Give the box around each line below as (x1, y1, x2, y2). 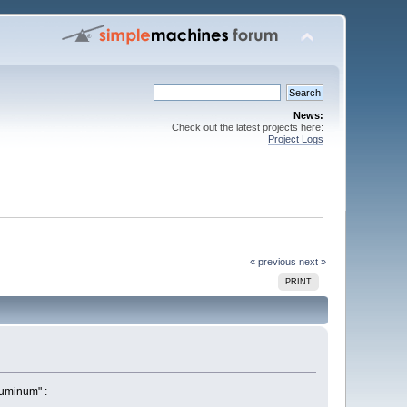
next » (298, 255, 326, 267)
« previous (249, 255, 296, 267)
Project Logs (267, 134, 323, 144)
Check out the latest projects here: (171, 122, 323, 133)
